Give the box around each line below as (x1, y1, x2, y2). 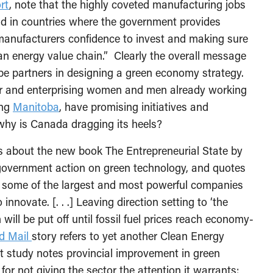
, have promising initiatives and (59, 99, 208, 115)
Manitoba (13, 99, 59, 115)
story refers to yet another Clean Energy (32, 229, 224, 244)
